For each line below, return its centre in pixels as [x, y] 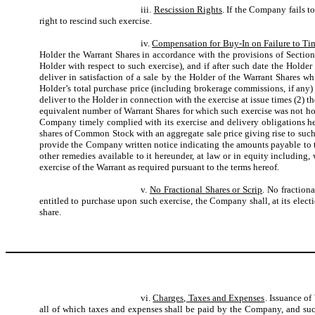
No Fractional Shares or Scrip [206, 189]
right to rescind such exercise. [96, 21]
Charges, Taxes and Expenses [209, 298]
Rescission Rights [188, 9]
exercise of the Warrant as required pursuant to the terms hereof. [159, 167]
